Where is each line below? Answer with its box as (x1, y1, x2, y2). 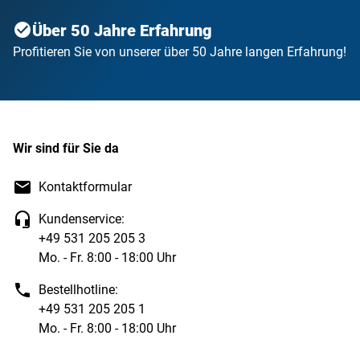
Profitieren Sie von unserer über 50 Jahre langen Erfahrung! (13, 44, 346, 59)
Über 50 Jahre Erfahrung (32, 21, 212, 40)
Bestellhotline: (39, 282, 118, 297)
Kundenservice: (39, 211, 125, 227)
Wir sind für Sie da (13, 141, 119, 156)
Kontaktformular (39, 179, 132, 194)
